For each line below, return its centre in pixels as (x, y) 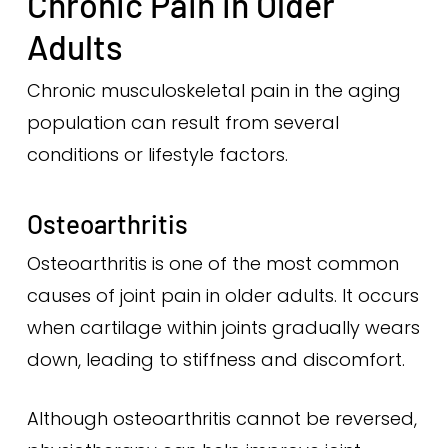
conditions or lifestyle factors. (157, 154)
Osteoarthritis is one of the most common (212, 263)
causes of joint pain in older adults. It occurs (222, 295)
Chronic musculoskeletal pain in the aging (213, 90)
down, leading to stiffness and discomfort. (215, 359)
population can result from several (182, 122)
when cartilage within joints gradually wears (223, 327)
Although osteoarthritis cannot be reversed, (221, 418)
